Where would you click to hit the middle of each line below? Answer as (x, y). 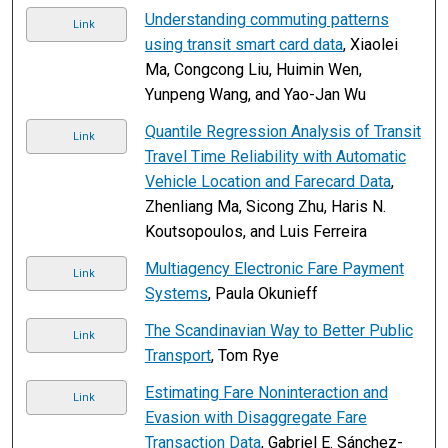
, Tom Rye (244, 355)
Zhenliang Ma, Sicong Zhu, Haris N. (265, 206)
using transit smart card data (243, 44)
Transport (177, 355)
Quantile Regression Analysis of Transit (282, 131)
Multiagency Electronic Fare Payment (274, 268)
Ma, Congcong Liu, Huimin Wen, (253, 69)
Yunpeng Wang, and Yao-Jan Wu (255, 94)
